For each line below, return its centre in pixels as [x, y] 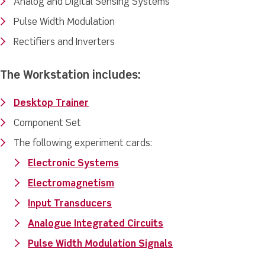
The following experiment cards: [83, 144]
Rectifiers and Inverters [64, 43]
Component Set [48, 124]
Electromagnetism [71, 184]
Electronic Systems [74, 164]
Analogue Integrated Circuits [96, 224]
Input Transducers [70, 204]
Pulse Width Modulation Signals [101, 245]
